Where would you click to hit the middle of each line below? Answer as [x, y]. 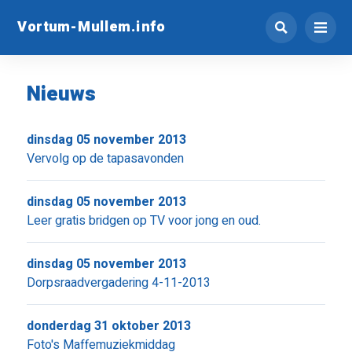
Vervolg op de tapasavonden [105, 159]
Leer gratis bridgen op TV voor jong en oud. [143, 221]
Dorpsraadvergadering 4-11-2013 [118, 283]
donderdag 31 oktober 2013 [108, 326]
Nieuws [61, 94]
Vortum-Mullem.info [91, 26]
